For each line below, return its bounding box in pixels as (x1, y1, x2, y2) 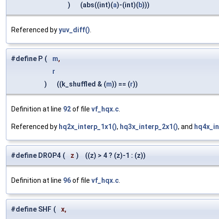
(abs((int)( (76, 1, 113, 9)
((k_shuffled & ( (52, 80, 106, 88)
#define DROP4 (11, 152, 61, 160)
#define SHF (11, 205, 51, 214)
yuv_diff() (59, 26, 90, 34)
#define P (11, 55, 43, 63)
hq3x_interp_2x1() (120, 123, 178, 131)
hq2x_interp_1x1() (59, 123, 117, 131)
